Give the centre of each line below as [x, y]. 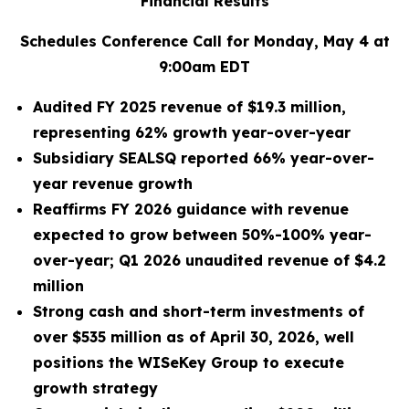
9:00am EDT [204, 67]
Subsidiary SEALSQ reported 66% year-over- [204, 158]
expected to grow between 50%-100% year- [202, 235]
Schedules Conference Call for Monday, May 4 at [204, 41]
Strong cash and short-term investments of [199, 311]
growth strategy [95, 388]
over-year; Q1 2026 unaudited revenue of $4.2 [210, 260]
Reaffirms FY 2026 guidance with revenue [191, 209]
